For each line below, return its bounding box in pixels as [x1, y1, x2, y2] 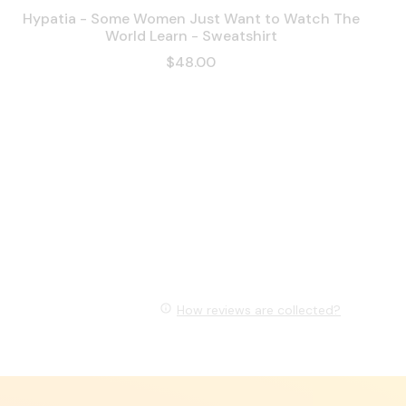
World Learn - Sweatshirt [104, 26, 277, 46]
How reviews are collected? [177, 301, 341, 318]
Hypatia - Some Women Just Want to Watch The [22, 9, 360, 29]
